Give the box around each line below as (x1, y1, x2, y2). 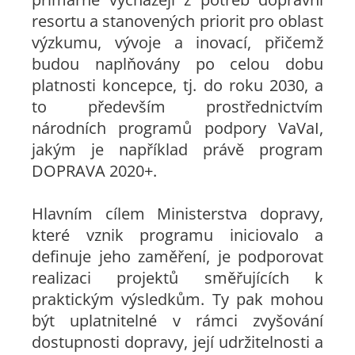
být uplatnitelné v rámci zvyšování (32, 310, 323, 331)
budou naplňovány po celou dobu (32, 53, 323, 74)
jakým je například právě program (32, 139, 323, 160)
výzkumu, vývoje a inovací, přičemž (32, 32, 323, 53)
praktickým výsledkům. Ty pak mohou (32, 288, 323, 310)
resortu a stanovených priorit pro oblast (32, 10, 323, 32)
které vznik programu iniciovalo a (32, 224, 323, 246)
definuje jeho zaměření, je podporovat (32, 246, 323, 267)
